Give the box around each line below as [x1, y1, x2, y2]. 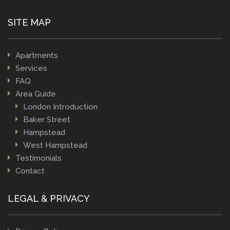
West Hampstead [23, 141, 87, 150]
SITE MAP [8, 17, 51, 28]
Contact [15, 166, 45, 176]
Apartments [15, 51, 58, 60]
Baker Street [23, 115, 70, 124]
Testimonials [15, 154, 62, 163]
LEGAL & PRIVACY [8, 193, 90, 204]
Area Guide [15, 89, 56, 99]
